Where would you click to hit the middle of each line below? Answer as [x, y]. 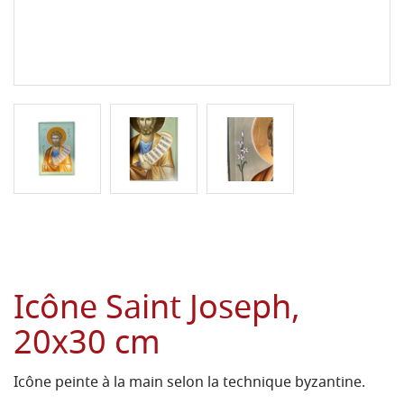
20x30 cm [87, 346]
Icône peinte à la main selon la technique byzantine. [189, 384]
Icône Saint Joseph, [157, 311]
